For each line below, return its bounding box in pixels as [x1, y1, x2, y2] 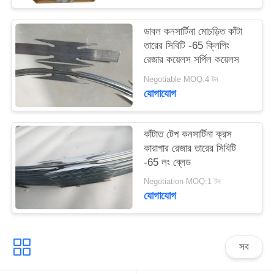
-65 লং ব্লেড [144, 156, 191, 168]
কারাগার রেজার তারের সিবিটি [144, 142, 237, 154]
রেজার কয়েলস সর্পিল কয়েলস [144, 54, 240, 66]
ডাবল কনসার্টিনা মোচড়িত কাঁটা [144, 26, 243, 38]
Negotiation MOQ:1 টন [144, 177, 221, 187]
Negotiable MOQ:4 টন [144, 75, 219, 84]
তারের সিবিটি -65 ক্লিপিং [144, 40, 230, 52]
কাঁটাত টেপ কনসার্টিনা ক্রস [144, 128, 232, 140]
